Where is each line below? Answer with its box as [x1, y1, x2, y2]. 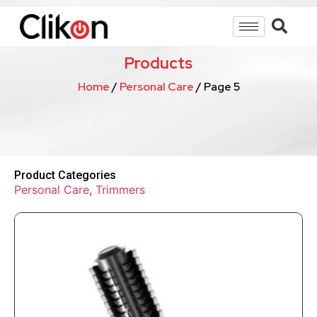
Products [125, 52, 192, 74]
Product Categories [14, 168, 116, 182]
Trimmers [96, 182, 145, 197]
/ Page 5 [193, 79, 240, 94]
